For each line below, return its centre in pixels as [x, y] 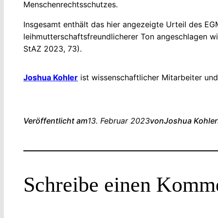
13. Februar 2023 [119, 121]
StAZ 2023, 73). [53, 49]
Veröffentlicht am [55, 121]
